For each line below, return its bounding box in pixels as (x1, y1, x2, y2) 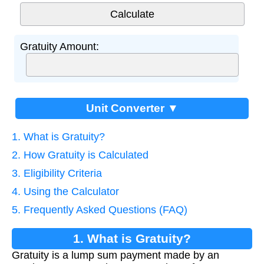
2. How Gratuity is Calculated (12, 148, 148, 161)
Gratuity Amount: (19, 40, 99, 52)
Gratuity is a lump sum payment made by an (12, 249, 219, 261)
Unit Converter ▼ (85, 101, 179, 114)
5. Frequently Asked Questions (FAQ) (12, 203, 187, 216)
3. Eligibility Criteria (12, 167, 102, 179)
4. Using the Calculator (12, 185, 119, 197)
